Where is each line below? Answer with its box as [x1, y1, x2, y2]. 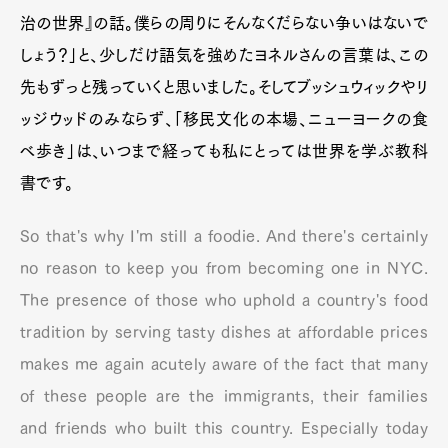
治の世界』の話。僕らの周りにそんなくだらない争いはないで [20, 14, 428, 31]
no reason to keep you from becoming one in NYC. [20, 259, 428, 276]
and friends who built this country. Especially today [20, 419, 428, 436]
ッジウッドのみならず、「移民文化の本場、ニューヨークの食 [20, 110, 428, 127]
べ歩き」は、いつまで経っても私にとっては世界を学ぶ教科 [20, 142, 428, 159]
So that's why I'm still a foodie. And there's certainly [20, 227, 428, 244]
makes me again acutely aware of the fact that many [20, 355, 428, 372]
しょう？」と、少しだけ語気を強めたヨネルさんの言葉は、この [20, 46, 428, 63]
